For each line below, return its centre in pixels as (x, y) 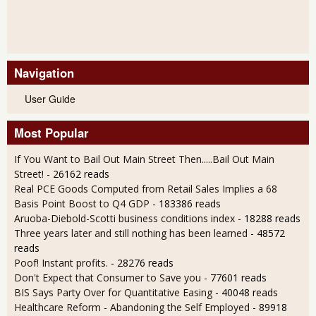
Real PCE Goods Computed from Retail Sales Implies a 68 (146, 188)
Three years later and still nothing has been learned (131, 233)
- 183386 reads (187, 203)
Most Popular (51, 132)
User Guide (50, 98)
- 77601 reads (235, 277)
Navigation (44, 72)
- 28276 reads (142, 262)
